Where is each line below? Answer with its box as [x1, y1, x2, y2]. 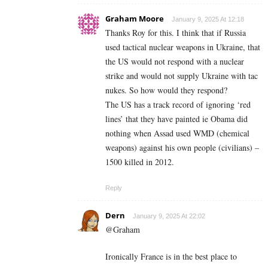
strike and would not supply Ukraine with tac [105, 70, 258, 82]
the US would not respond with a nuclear [105, 56, 244, 68]
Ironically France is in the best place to [105, 251, 237, 263]
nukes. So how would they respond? [105, 84, 227, 96]
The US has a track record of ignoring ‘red [105, 99, 251, 111]
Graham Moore [105, 13, 164, 25]
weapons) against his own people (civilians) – [105, 142, 259, 154]
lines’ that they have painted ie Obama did [105, 113, 248, 125]
